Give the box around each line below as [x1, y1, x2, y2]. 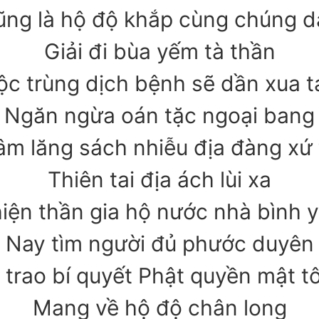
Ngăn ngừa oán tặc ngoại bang [4, 103, 315, 129]
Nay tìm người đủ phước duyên [5, 231, 314, 257]
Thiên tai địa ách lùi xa [48, 167, 271, 193]
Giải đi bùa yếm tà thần [43, 38, 276, 65]
